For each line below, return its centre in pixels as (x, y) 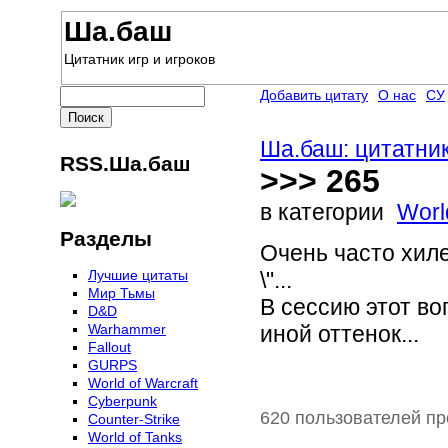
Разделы (106, 239)
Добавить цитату (314, 95)
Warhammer (127, 329)
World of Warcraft (143, 383)
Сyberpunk (122, 401)
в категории (325, 212)
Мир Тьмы (121, 293)
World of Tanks (135, 437)
